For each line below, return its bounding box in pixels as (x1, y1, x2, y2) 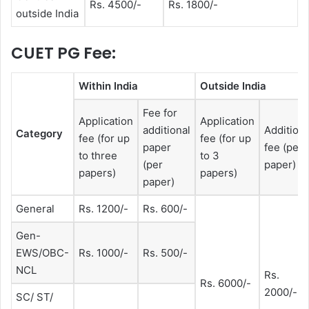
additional (143, 123, 190, 137)
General (16, 201, 54, 215)
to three (79, 148, 117, 162)
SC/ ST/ (16, 290, 53, 303)
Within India (79, 79, 138, 92)
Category (16, 126, 63, 140)
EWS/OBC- (16, 246, 69, 259)
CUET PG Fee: (11, 42, 116, 65)
